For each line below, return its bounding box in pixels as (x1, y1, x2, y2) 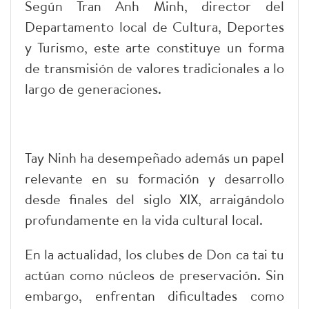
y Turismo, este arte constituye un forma (25, 37, 284, 57)
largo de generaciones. (25, 79, 161, 98)
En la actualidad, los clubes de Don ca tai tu (25, 244, 284, 263)
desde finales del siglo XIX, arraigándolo (25, 189, 284, 208)
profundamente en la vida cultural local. (25, 210, 263, 229)
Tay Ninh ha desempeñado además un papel (25, 148, 284, 167)
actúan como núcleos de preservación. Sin (25, 265, 284, 284)
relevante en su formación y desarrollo (25, 168, 284, 188)
